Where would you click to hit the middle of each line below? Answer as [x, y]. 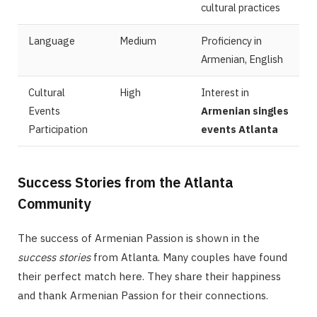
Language [52, 41]
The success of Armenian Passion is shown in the [139, 238]
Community [54, 204]
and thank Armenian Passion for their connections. [143, 296]
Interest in [225, 93]
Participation [58, 129]
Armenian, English [242, 59]
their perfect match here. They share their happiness [149, 277]
